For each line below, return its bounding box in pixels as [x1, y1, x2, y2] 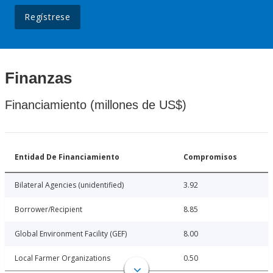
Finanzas [5, 69, 72, 88]
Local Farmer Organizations [15, 253, 110, 264]
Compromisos [183, 152, 237, 163]
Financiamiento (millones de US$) [5, 98, 186, 112]
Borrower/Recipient [15, 204, 82, 215]
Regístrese [24, 11, 71, 23]
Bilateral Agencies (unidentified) [15, 180, 124, 191]
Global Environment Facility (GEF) [15, 229, 127, 239]
